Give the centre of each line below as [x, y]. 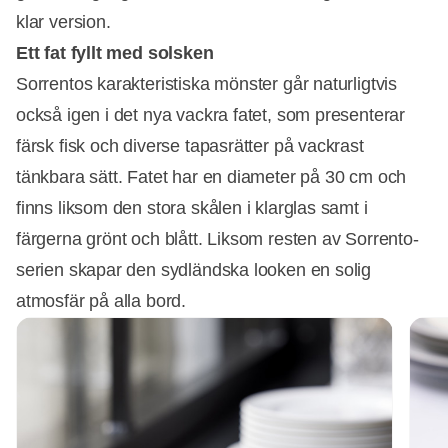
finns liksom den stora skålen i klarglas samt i [192, 207]
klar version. [63, 21]
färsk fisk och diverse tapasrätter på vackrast [190, 145]
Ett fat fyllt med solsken [115, 52]
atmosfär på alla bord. [101, 300]
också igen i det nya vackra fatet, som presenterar [211, 114]
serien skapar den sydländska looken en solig [194, 269]
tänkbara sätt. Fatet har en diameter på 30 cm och [211, 176]
